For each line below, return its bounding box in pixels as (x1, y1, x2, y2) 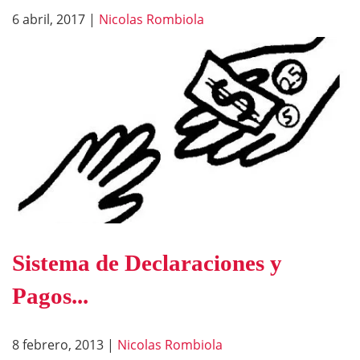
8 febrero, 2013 (12, 335, 104, 354)
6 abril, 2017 (12, 10, 85, 28)
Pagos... (12, 282, 88, 309)
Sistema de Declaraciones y (12, 249, 282, 276)
